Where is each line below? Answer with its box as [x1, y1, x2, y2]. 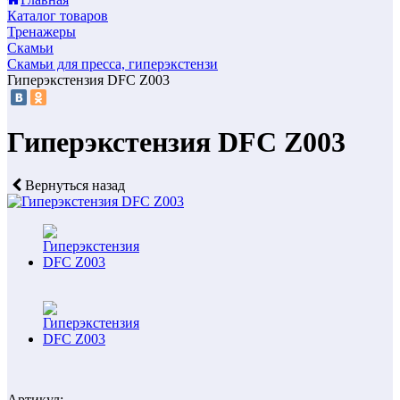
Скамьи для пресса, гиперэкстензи [7, 56, 218, 71]
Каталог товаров [7, 8, 108, 23]
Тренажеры [7, 24, 76, 39]
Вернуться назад [21, 178, 125, 194]
